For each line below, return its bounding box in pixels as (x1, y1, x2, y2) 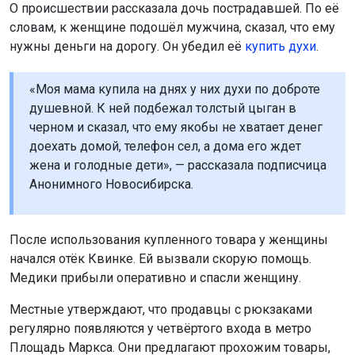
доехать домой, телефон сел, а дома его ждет (29, 138, 301, 154)
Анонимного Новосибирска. (29, 176, 203, 192)
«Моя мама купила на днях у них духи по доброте (29, 81, 320, 97)
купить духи (245, 38, 316, 54)
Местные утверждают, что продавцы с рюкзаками (10, 301, 312, 317)
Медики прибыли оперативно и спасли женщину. (10, 269, 304, 285)
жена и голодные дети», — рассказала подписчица (29, 157, 326, 173)
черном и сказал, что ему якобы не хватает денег (29, 119, 323, 135)
